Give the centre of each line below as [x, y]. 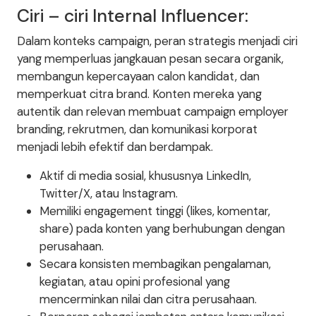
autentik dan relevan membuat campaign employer [153, 111]
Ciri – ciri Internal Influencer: [133, 16]
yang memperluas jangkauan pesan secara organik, [150, 59]
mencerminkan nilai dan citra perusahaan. [148, 299]
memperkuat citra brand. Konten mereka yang [139, 94]
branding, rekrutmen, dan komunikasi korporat [137, 129]
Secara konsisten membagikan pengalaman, [155, 264]
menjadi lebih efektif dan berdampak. [115, 147]
